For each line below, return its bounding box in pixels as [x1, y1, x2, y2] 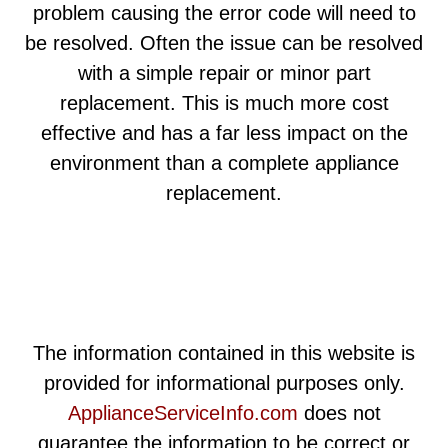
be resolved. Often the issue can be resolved [25, 32, 423, 55]
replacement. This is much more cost [59, 92, 389, 115]
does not [297, 402, 381, 425]
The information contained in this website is [33, 342, 415, 365]
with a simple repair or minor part [77, 62, 371, 85]
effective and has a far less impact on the [40, 122, 408, 145]
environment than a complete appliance [49, 152, 399, 175]
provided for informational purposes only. [43, 372, 405, 395]
